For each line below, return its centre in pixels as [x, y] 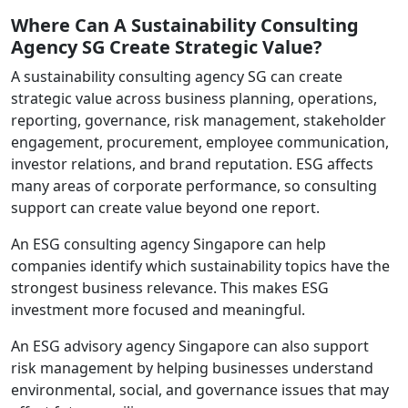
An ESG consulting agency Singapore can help [168, 244]
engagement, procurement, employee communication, [200, 142]
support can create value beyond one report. [165, 207]
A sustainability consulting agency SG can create [177, 76]
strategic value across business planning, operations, [194, 98]
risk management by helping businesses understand [192, 367]
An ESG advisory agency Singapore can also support [190, 346]
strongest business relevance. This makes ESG [170, 287]
